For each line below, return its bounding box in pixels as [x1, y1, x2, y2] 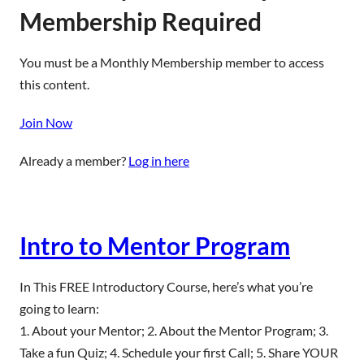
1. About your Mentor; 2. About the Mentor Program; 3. [19, 323, 328, 338]
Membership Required [19, 6, 262, 36]
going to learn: [19, 301, 99, 316]
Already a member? [19, 153, 128, 168]
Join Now [19, 115, 72, 130]
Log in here [128, 153, 189, 168]
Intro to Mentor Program [19, 231, 290, 260]
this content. [19, 76, 89, 92]
